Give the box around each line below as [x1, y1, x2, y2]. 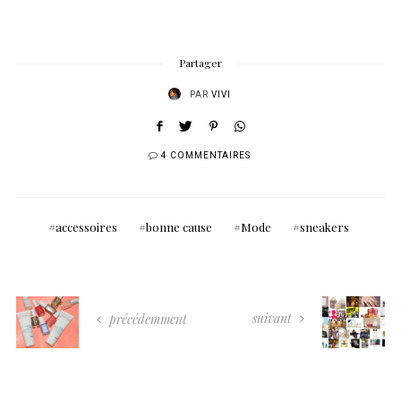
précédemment [106, 311, 187, 328]
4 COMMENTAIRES [161, 149, 251, 163]
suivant [252, 310, 295, 328]
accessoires [55, 219, 117, 235]
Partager [179, 55, 222, 71]
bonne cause [146, 219, 212, 235]
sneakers [300, 219, 349, 235]
